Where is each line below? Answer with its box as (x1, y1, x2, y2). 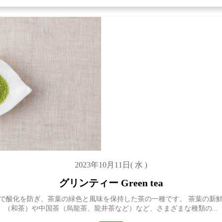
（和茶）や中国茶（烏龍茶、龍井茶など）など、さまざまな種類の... (4, 205, 218, 212)
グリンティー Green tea (59, 177, 163, 188)
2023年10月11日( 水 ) (75, 161, 147, 169)
